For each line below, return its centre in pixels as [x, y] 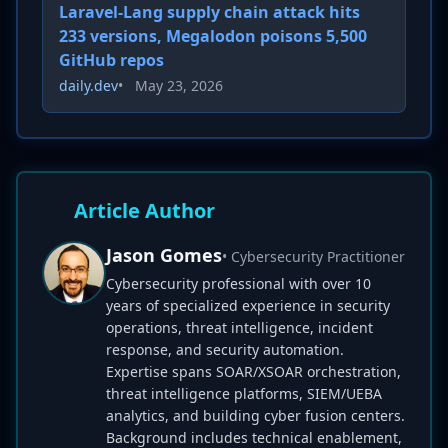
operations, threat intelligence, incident [239, 327]
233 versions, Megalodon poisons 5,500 [213, 36]
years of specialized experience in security [248, 305]
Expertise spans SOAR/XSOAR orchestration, [253, 371]
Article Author [144, 210]
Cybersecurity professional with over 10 [238, 283]
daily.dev [88, 85]
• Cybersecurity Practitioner [313, 256]
